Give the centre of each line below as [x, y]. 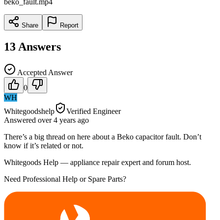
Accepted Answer [44, 72]
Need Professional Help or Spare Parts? [65, 179]
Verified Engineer [94, 111]
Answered [21, 120]
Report [68, 25]
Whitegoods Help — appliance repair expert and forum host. [97, 162]
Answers [40, 46]
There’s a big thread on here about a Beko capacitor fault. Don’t [103, 137]
